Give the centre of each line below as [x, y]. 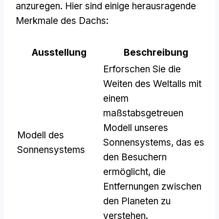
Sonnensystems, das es [154, 142]
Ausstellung [59, 52]
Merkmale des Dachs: [62, 21]
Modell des [41, 135]
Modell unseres [136, 128]
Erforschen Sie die [142, 69]
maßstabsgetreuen [143, 113]
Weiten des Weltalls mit [152, 84]
